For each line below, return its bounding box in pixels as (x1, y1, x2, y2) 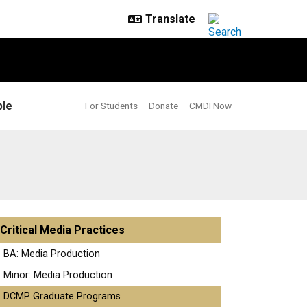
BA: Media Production (3, 248, 100, 260)
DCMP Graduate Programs (3, 291, 121, 302)
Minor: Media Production (3, 269, 112, 281)
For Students (85, 100, 138, 111)
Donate (149, 100, 178, 111)
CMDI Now (189, 100, 232, 111)
